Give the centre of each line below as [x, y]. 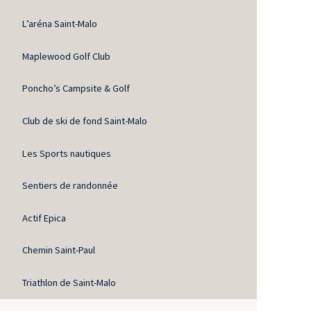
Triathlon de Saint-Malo [69, 283]
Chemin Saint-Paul [59, 250]
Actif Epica [44, 218]
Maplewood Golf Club [66, 56]
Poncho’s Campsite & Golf [76, 89]
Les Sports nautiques [67, 153]
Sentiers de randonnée [70, 186]
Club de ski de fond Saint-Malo [85, 121]
